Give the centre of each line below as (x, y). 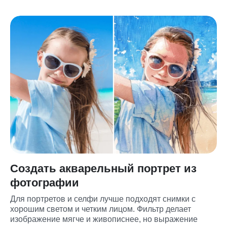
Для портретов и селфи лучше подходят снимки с (103, 199)
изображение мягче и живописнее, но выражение (104, 219)
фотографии (45, 182)
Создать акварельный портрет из (103, 168)
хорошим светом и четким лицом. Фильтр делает (101, 209)
